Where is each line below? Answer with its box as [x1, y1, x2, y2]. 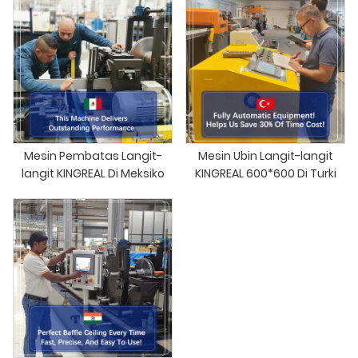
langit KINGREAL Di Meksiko [21, 165, 165, 181]
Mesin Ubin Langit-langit [197, 147, 333, 164]
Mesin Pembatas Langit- [23, 147, 162, 164]
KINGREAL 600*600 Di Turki [194, 165, 336, 181]
